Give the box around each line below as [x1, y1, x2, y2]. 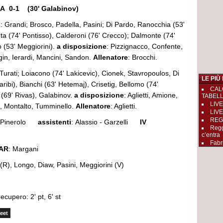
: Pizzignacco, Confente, [107, 42, 183, 50]
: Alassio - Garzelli [71, 118, 140, 126]
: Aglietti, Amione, [124, 91, 178, 99]
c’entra [202, 131, 220, 138]
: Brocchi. [128, 53, 157, 61]
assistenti [38, 118, 71, 126]
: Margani [8, 145, 38, 153]
